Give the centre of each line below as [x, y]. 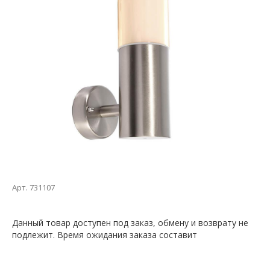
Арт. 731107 [33, 187]
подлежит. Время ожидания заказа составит [105, 235]
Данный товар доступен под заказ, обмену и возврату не [130, 223]
